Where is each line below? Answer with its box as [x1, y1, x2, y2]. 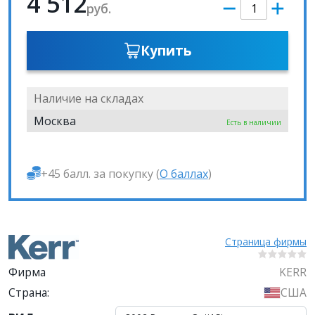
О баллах [159, 166, 208, 181]
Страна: [8, 285, 49, 301]
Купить [140, 41, 192, 60]
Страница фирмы [225, 235, 307, 248]
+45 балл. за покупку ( [40, 166, 160, 181]
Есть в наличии [226, 117, 281, 127]
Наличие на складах [33, 91, 143, 106]
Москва [33, 113, 76, 129]
